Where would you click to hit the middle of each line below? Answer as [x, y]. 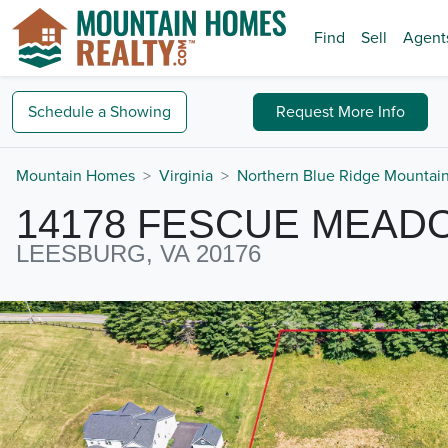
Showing [140, 111]
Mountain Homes [75, 176]
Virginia [186, 176]
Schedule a [67, 111]
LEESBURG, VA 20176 [138, 253]
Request [307, 111]
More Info [372, 111]
